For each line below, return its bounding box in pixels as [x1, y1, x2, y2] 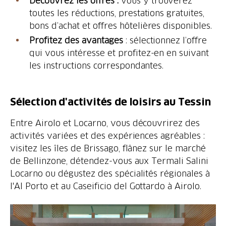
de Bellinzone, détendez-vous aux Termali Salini [10, 156, 209, 165]
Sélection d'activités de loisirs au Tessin [10, 96, 211, 107]
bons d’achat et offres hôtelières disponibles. [29, 21, 212, 30]
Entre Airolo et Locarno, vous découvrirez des [10, 118, 200, 128]
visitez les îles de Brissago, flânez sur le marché [10, 143, 206, 153]
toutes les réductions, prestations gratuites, [29, 8, 205, 18]
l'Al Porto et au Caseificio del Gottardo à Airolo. [10, 181, 202, 191]
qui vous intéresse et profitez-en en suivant [29, 48, 209, 58]
